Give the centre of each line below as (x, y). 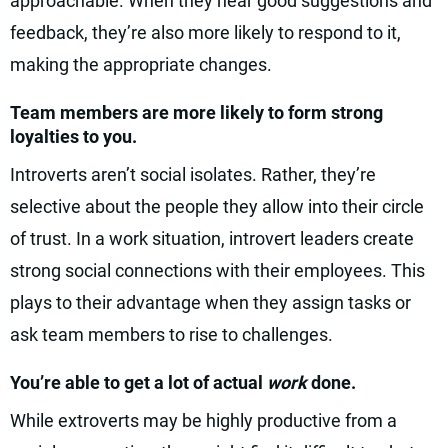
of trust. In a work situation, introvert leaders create (212, 238)
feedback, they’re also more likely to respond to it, (205, 32)
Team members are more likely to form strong (196, 112)
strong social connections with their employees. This (217, 270)
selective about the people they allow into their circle (217, 206)
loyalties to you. (73, 136)
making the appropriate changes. (141, 64)
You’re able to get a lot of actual (138, 382)
